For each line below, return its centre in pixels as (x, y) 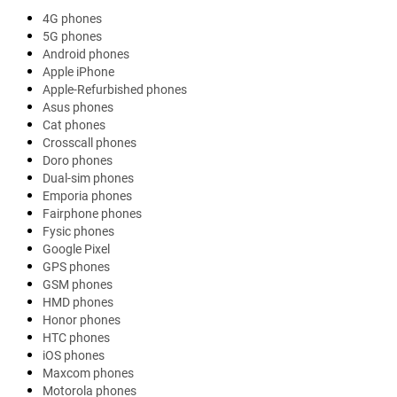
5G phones (72, 36)
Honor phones (82, 319)
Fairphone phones (92, 213)
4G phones (72, 18)
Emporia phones (87, 195)
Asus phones (78, 107)
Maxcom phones (88, 373)
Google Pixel (76, 249)
